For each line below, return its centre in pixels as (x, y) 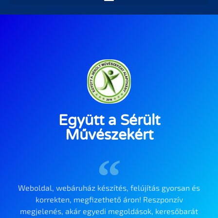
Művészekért (109, 135)
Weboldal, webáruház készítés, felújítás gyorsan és (109, 187)
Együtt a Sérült (109, 120)
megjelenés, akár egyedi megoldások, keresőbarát (109, 211)
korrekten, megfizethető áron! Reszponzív (109, 199)
